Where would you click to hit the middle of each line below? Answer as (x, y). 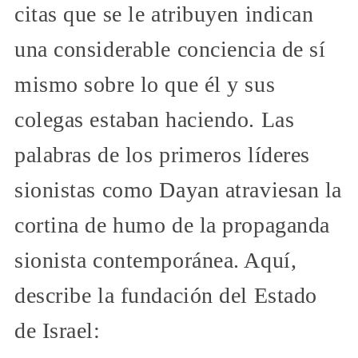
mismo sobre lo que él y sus (145, 85)
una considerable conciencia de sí (170, 50)
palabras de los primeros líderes (162, 155)
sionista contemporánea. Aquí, (156, 261)
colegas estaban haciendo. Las (155, 120)
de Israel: (58, 331)
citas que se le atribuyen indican (164, 14)
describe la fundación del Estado (166, 296)
